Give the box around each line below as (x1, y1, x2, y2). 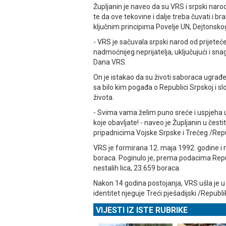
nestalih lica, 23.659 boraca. (93, 164, 181, 173)
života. (93, 93, 114, 102)
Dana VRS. (93, 58, 127, 67)
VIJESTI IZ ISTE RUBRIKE (96, 205, 188, 215)
